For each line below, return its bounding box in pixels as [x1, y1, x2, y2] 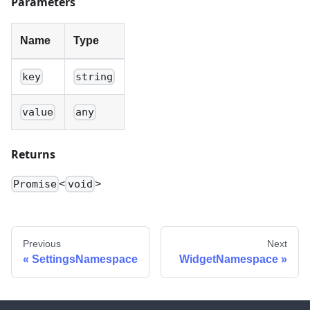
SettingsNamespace [32, 253, 138, 265]
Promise [13, 177, 57, 190]
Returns [11, 146, 55, 162]
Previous [23, 237, 61, 249]
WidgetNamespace [179, 253, 278, 265]
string [75, 70, 113, 83]
